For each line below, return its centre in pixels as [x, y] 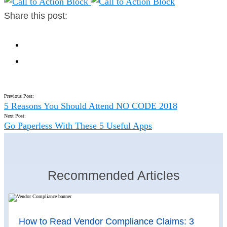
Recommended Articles [113, 175]
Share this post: [36, 16]
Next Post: [15, 116]
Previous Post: [19, 96]
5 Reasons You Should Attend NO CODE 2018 [91, 106]
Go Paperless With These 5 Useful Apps [78, 126]
